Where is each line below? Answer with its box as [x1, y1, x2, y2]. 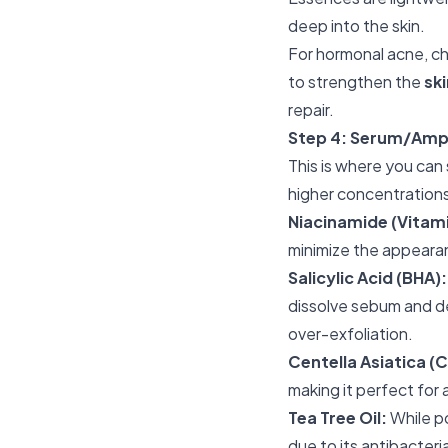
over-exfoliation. [288, 323, 413, 344]
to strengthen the [288, 71, 424, 92]
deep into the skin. [288, 15, 425, 36]
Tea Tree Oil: [288, 407, 387, 428]
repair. [288, 99, 334, 120]
